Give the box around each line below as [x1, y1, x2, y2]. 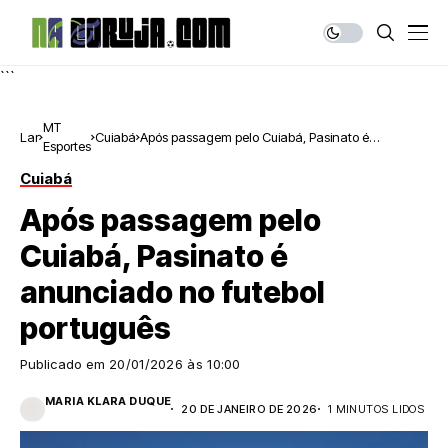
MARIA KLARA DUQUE [45, 394, 172, 408]
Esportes [43, 138, 91, 154]
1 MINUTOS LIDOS [327, 401, 425, 416]
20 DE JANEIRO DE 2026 [181, 401, 318, 416]
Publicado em [20, 356, 109, 372]
